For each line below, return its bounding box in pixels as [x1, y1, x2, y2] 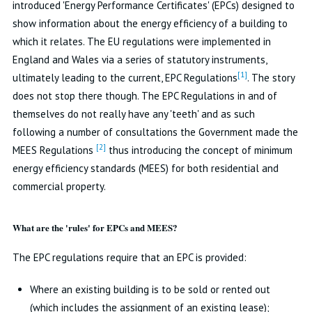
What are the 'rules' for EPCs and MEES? [12, 221, 178, 234]
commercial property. [12, 180, 106, 193]
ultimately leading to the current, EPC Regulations [12, 71, 237, 84]
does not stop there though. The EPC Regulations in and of [12, 89, 277, 102]
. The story [247, 71, 295, 84]
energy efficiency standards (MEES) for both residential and [12, 162, 279, 175]
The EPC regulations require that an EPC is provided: [12, 251, 247, 264]
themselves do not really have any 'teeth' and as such [12, 107, 255, 120]
